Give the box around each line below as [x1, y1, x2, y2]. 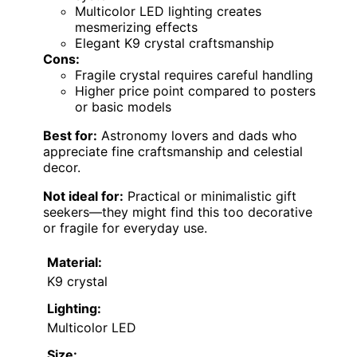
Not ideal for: [43, 188, 124, 205]
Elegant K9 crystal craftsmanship [75, 35, 274, 52]
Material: [47, 254, 102, 271]
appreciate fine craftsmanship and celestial [43, 143, 303, 160]
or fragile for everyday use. [43, 220, 207, 237]
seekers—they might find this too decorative [43, 204, 312, 221]
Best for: [43, 127, 97, 144]
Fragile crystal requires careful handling [75, 67, 313, 84]
